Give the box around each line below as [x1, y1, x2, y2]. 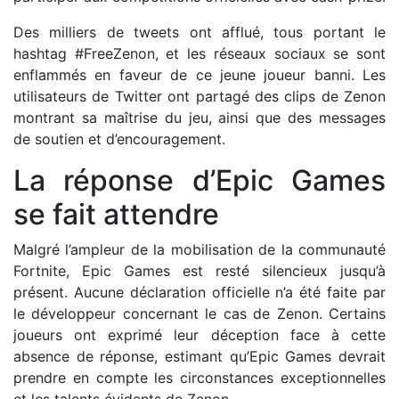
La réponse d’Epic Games [13, 163, 386, 198]
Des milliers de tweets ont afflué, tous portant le [13, 23, 386, 41]
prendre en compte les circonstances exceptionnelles [13, 369, 386, 387]
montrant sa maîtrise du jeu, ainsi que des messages [13, 109, 386, 126]
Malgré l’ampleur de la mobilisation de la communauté [13, 240, 386, 258]
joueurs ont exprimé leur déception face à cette [13, 326, 386, 344]
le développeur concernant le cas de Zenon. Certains [13, 305, 386, 322]
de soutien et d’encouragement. [13, 130, 225, 148]
